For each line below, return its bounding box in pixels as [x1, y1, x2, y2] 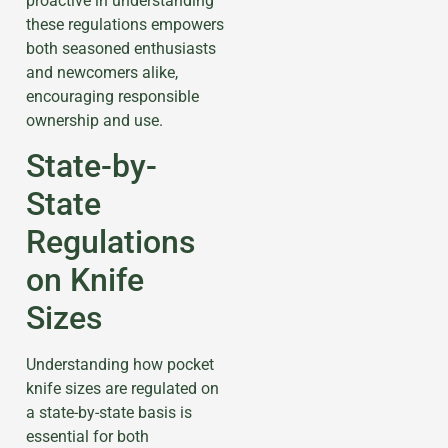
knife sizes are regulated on [26, 378, 219, 398]
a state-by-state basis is [26, 402, 192, 422]
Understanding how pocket [26, 354, 214, 374]
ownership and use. [26, 110, 163, 130]
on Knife [26, 260, 144, 299]
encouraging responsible [26, 86, 199, 106]
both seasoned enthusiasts [26, 38, 216, 58]
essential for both [26, 426, 149, 446]
